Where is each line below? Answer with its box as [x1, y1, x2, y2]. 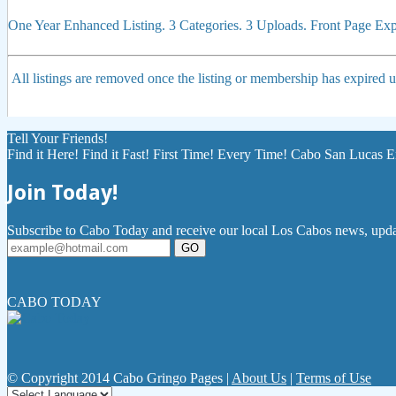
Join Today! [7, 179, 118, 205]
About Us [232, 369, 286, 385]
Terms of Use [296, 369, 371, 385]
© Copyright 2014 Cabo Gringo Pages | [7, 369, 232, 385]
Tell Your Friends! [7, 130, 115, 146]
